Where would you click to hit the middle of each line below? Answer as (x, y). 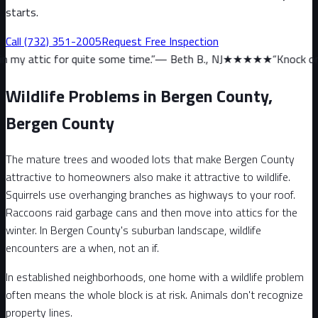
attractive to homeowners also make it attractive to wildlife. (148, 176)
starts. (22, 12)
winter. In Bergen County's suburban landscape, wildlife (133, 230)
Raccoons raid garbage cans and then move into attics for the (152, 212)
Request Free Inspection (160, 41)
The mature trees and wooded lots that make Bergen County (150, 159)
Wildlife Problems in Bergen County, (139, 95)
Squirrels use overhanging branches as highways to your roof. (150, 194)
